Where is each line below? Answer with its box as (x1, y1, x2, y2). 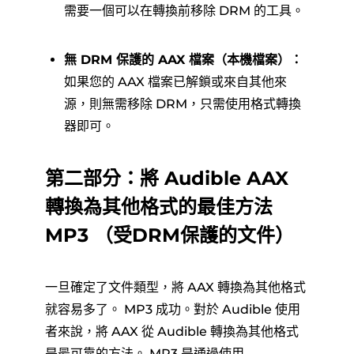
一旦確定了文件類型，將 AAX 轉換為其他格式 (44, 280, 306, 295)
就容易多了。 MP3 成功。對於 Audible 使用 (44, 302, 300, 317)
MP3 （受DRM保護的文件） (44, 224, 294, 247)
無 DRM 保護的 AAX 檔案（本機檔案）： (63, 52, 303, 67)
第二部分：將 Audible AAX (44, 167, 288, 190)
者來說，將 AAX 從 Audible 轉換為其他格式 (44, 324, 299, 339)
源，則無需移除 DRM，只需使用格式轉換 (63, 96, 301, 111)
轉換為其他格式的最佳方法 (44, 195, 273, 218)
